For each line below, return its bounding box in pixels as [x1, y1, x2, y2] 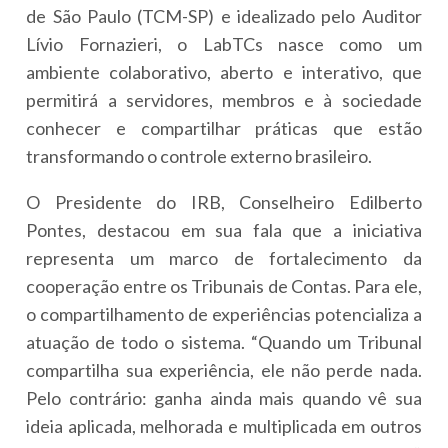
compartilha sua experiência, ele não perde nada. [26, 358, 422, 381]
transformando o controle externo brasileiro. [26, 144, 373, 167]
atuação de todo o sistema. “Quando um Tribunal [26, 330, 422, 353]
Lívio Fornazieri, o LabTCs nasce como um [26, 32, 422, 55]
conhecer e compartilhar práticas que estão [26, 116, 422, 139]
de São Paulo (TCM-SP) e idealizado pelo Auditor [26, 4, 422, 27]
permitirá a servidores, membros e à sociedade [26, 88, 422, 111]
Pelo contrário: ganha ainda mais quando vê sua [26, 386, 422, 409]
